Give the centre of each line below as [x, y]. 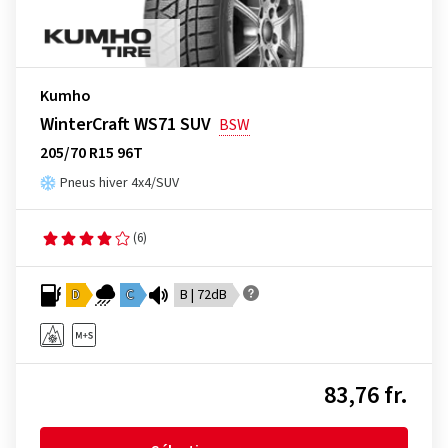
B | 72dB [203, 295]
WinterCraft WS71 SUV [125, 124]
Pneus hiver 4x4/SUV [119, 183]
